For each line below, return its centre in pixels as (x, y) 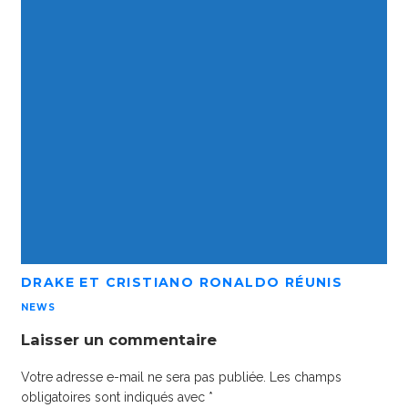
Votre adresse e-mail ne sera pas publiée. (143, 377)
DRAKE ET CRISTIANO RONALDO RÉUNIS (182, 283)
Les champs (306, 377)
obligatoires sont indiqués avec (115, 397)
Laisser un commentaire (119, 340)
